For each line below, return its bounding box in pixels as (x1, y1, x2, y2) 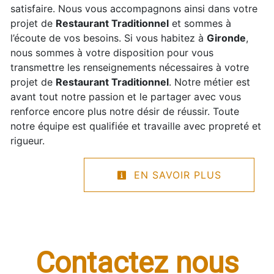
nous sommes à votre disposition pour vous (10, 46, 213, 59)
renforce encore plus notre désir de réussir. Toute (10, 105, 239, 117)
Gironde (207, 31, 246, 44)
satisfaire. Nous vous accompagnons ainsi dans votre (10, 2, 257, 15)
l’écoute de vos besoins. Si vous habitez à (10, 31, 207, 44)
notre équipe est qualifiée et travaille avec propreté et (10, 119, 261, 132)
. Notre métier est (169, 75, 250, 88)
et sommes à (169, 17, 231, 29)
